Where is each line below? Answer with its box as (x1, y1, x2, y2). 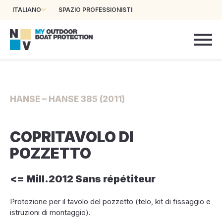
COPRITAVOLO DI (10, 128, 133, 146)
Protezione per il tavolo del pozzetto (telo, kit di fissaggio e (10, 197, 211, 206)
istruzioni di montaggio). (10, 208, 91, 217)
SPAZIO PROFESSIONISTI (58, 6, 132, 13)
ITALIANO (12, 6, 41, 13)
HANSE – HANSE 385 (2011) (10, 94, 125, 104)
